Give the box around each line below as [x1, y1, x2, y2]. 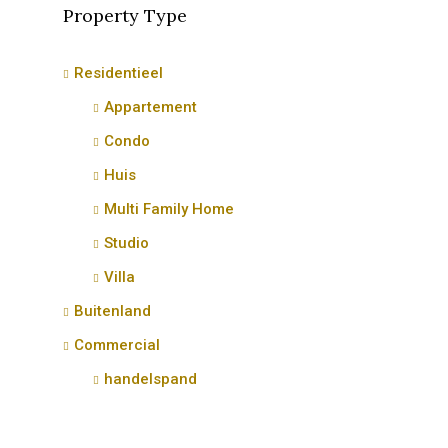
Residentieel [74, 64, 163, 82]
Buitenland [74, 302, 151, 320]
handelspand [104, 370, 197, 388]
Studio [104, 234, 149, 252]
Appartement [104, 98, 197, 116]
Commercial [74, 336, 160, 354]
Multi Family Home [104, 200, 234, 218]
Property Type [63, 4, 187, 27]
